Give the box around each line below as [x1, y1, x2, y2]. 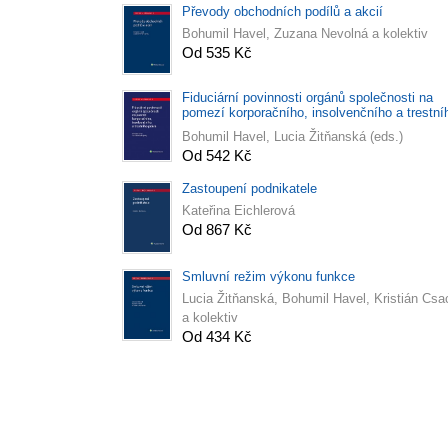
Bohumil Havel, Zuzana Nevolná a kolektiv [182, 25, 428, 41]
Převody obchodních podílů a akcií [182, 3, 383, 19]
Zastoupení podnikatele [182, 181, 317, 197]
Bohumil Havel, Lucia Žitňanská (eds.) [182, 129, 403, 145]
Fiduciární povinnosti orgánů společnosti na [182, 90, 433, 106]
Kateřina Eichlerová [182, 203, 295, 219]
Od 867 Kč [182, 221, 252, 239]
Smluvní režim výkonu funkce [182, 268, 355, 284]
